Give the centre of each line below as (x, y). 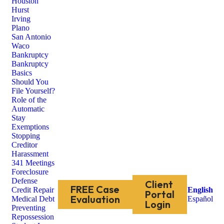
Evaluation (95, 199)
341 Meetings (33, 163)
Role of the (29, 100)
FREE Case (95, 189)
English (200, 190)
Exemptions (30, 127)
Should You (30, 82)
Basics (22, 73)
